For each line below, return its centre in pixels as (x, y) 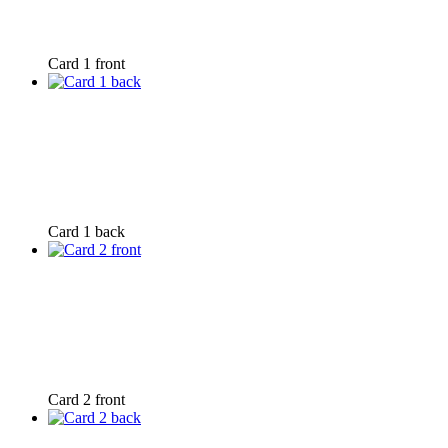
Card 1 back (86, 231)
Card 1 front (86, 63)
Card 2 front (86, 399)
